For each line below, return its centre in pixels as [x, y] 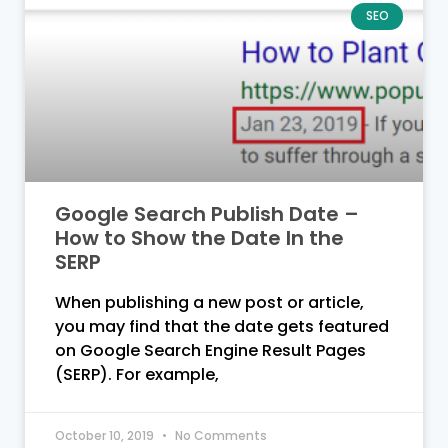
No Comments [219, 436]
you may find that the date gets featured [222, 327]
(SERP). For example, [137, 375]
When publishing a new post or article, [209, 303]
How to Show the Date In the [199, 238]
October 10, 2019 [106, 436]
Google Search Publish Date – [207, 214]
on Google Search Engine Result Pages [210, 351]
